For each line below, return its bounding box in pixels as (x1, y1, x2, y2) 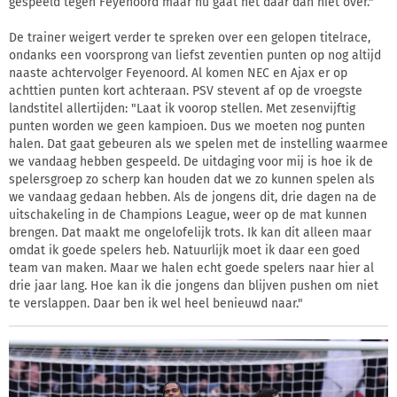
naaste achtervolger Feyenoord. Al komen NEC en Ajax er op (9, 66, 347, 82)
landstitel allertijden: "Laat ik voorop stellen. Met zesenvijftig (9, 101, 355, 117)
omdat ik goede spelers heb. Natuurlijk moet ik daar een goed (9, 243, 360, 259)
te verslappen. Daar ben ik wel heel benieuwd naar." (9, 296, 303, 312)
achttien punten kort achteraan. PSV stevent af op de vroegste (9, 83, 362, 99)
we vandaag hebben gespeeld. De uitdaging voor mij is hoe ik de (9, 154, 373, 170)
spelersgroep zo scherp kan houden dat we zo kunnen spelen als (9, 172, 375, 188)
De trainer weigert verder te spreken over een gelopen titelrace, (9, 30, 370, 46)
